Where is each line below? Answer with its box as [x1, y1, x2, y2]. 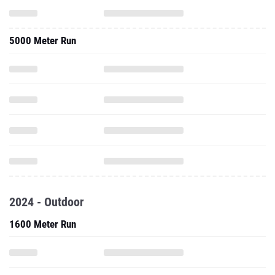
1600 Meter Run [9, 218, 76, 230]
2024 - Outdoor [9, 195, 84, 209]
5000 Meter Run [9, 34, 76, 47]
